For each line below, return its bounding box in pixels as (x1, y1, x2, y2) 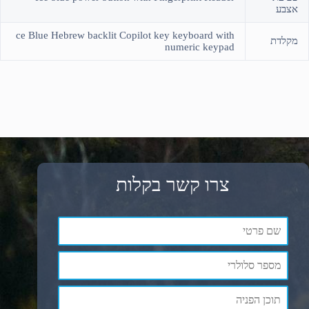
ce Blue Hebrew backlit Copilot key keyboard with (16, 29, 235, 41)
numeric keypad (165, 41, 235, 52)
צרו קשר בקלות (116, 173, 230, 195)
